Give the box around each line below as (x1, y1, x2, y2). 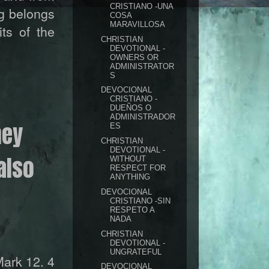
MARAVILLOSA (110, 19, 166, 29)
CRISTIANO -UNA (110, 1, 174, 11)
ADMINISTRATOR (110, 61, 175, 71)
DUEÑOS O (110, 103, 152, 113)
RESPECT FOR (110, 163, 166, 172)
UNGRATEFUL (110, 247, 162, 256)
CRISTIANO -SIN (110, 196, 171, 205)
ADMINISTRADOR (110, 112, 176, 122)
